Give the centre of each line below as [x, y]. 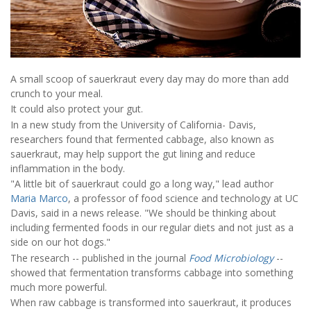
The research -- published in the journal [100, 258]
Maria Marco [39, 199]
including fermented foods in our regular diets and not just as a [152, 228]
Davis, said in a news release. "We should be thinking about [143, 213]
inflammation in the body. [68, 168]
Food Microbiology [231, 258]
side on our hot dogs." [60, 242]
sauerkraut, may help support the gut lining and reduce [133, 153]
